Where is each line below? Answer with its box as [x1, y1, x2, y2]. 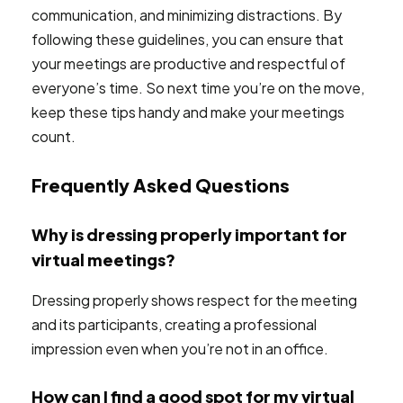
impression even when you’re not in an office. [31, 339, 328, 358]
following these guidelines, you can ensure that [31, 30, 344, 49]
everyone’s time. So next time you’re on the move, [31, 78, 364, 97]
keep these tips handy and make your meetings [31, 103, 345, 121]
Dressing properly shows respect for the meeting [31, 291, 357, 309]
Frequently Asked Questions [31, 174, 290, 196]
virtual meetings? [31, 249, 175, 270]
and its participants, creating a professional [31, 315, 317, 334]
